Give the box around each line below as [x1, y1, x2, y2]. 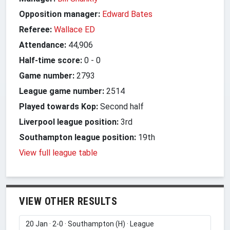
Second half [98, 101, 144, 111]
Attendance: [19, 40, 66, 50]
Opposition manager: [19, 9, 102, 19]
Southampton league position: [19, 132, 136, 142]
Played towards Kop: [19, 101, 98, 111]
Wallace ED [54, 24, 95, 34]
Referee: [19, 24, 52, 34]
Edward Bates [102, 9, 152, 19]
